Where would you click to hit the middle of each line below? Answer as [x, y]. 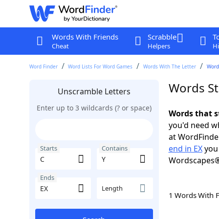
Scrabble [162, 37]
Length [112, 188]
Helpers [159, 46]
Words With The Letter [170, 66]
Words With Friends [85, 37]
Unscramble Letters [94, 91]
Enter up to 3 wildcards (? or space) [94, 108]
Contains [115, 148]
